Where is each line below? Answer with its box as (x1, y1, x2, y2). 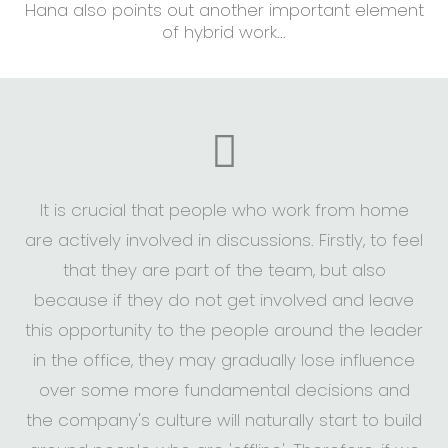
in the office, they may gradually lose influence (33, 347, 415, 372)
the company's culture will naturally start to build (26, 407, 422, 432)
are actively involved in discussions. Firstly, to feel (25, 227, 423, 252)
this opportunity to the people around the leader (25, 317, 423, 342)
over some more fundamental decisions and (38, 377, 410, 402)
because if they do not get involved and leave (34, 287, 414, 312)
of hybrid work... (162, 20, 286, 45)
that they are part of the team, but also (62, 257, 386, 282)
